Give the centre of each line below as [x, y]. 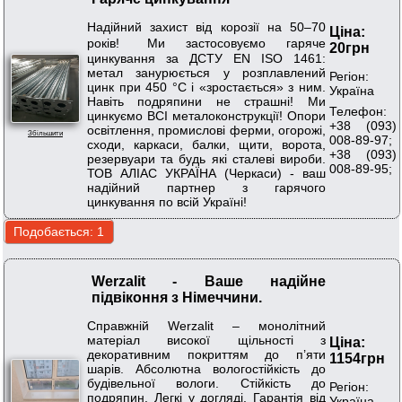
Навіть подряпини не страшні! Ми [206, 101]
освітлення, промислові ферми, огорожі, [206, 130]
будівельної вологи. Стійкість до [206, 383]
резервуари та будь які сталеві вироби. [206, 158]
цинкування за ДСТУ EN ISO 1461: [206, 58]
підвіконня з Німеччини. [177, 298]
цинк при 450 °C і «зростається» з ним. [206, 87]
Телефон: [358, 111]
